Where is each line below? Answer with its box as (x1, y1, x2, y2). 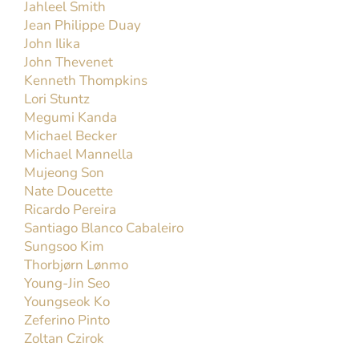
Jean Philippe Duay (24, 16, 142, 35)
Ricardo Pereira (24, 200, 117, 220)
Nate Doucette (24, 182, 114, 201)
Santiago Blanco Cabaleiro (24, 219, 184, 238)
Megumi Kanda (24, 108, 118, 127)
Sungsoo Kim (24, 237, 105, 256)
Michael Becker (24, 127, 118, 146)
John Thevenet (24, 53, 114, 72)
